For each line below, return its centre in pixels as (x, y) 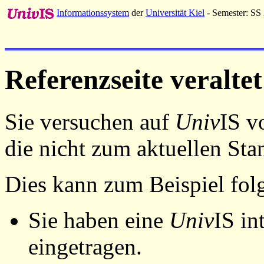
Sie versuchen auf (90, 121)
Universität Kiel (175, 13)
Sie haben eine (99, 220)
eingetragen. (85, 246)
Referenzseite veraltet (133, 80)
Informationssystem (93, 13)
